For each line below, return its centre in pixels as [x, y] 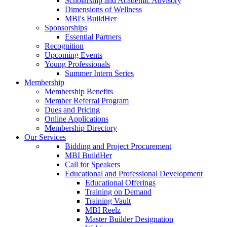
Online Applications [77, 119]
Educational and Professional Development [134, 174]
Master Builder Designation [129, 219]
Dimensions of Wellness [103, 10]
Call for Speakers [92, 165]
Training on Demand [118, 192]
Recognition [64, 46]
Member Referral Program [87, 101]
